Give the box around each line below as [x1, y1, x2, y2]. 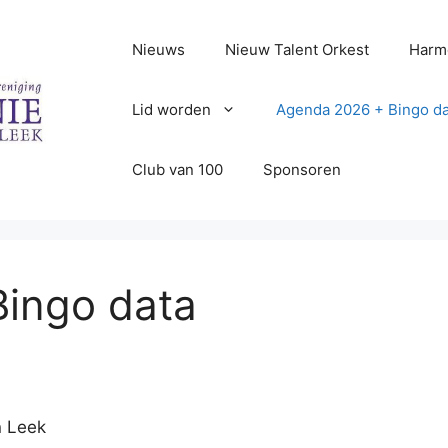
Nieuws [132, 40, 186, 59]
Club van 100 [132, 160, 224, 179]
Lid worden [132, 100, 212, 119]
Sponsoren [263, 160, 342, 179]
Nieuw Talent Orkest [225, 40, 370, 59]
